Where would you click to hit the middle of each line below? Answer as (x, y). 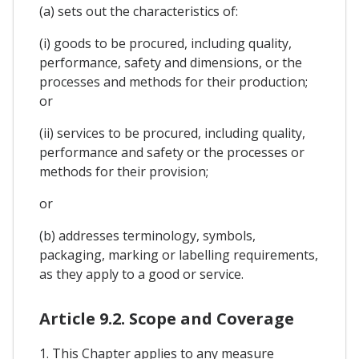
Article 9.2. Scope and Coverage (167, 318)
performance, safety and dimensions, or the (171, 62)
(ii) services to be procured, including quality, (172, 133)
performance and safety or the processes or (172, 152)
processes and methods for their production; (173, 81)
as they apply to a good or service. (141, 274)
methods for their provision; (124, 171)
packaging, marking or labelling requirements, (179, 254)
